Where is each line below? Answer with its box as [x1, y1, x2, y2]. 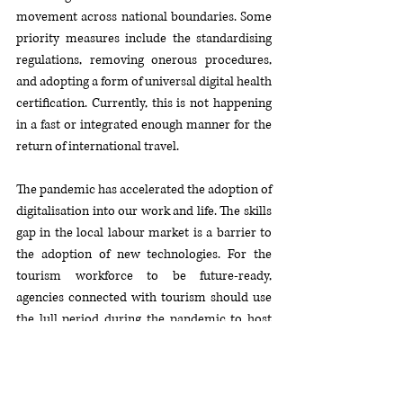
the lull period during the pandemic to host [16, 309, 272, 327]
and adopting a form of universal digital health [16, 72, 272, 90]
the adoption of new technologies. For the [16, 245, 272, 263]
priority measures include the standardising [16, 29, 272, 47]
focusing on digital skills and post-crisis [16, 374, 272, 392]
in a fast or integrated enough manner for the [16, 115, 272, 133]
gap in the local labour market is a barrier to [16, 223, 272, 241]
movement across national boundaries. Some [16, 7, 272, 25]
